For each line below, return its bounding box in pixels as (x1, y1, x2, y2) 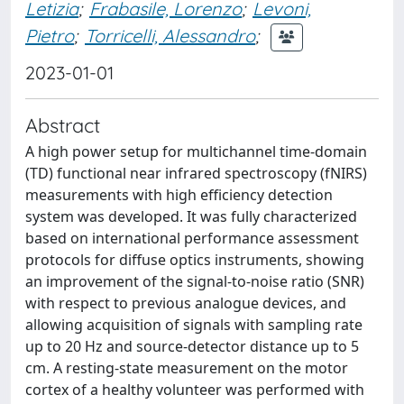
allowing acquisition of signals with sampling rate (25, 315, 363, 335)
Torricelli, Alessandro (85, 23, 255, 47)
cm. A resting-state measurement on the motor (25, 358, 348, 378)
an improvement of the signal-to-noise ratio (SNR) (25, 271, 364, 291)
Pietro (25, 23, 74, 47)
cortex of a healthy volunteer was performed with (25, 380, 364, 399)
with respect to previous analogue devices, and (25, 293, 346, 313)
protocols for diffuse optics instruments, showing (25, 250, 364, 270)
